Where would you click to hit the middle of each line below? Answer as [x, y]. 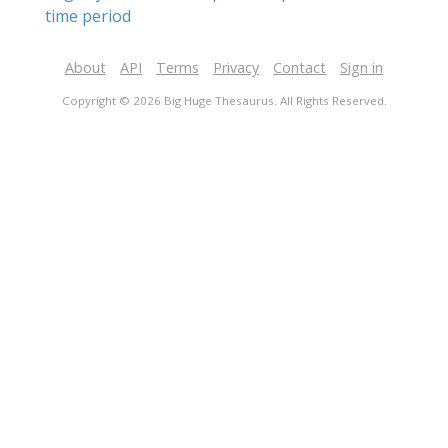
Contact [299, 67]
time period [88, 16]
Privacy [236, 67]
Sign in [361, 67]
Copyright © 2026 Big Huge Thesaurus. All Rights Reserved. [224, 100]
